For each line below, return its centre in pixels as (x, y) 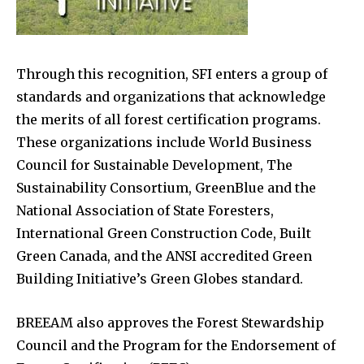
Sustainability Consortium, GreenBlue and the (166, 188)
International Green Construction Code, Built (164, 234)
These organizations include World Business (164, 143)
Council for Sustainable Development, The (154, 165)
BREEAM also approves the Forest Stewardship (170, 323)
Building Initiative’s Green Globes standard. (160, 279)
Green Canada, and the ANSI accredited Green (164, 256)
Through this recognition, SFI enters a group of (172, 74)
